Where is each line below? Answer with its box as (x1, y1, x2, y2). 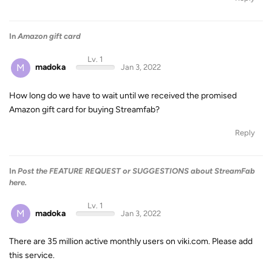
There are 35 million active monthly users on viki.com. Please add (9, 236, 253, 246)
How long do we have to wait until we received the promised (9, 90, 237, 101)
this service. (9, 250, 55, 260)
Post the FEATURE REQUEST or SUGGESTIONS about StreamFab (18, 166, 255, 175)
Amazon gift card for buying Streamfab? (9, 104, 160, 115)
